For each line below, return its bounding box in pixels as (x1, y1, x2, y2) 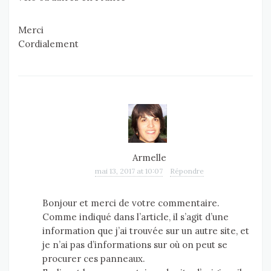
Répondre (170, 166, 204, 176)
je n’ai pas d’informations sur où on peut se (42, 239, 227, 251)
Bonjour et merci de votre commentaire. (42, 197, 220, 209)
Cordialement (18, 38, 79, 50)
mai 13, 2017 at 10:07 (95, 166, 163, 176)
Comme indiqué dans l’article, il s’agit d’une (42, 211, 229, 223)
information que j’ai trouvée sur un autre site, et (42, 225, 249, 237)
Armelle (132, 152, 166, 164)
